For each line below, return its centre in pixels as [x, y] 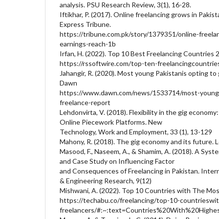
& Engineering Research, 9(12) [106, 180]
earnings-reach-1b [88, 44]
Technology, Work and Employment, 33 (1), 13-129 [136, 131]
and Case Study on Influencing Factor [117, 161]
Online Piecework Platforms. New [111, 122]
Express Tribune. [85, 24]
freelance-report [85, 102]
